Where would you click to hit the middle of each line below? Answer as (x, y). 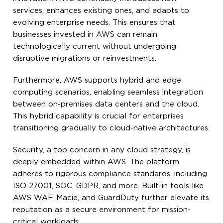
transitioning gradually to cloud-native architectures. (111, 128)
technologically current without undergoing (95, 46)
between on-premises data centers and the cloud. (106, 104)
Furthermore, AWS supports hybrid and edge (97, 80)
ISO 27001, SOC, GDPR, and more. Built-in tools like (109, 186)
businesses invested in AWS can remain (85, 34)
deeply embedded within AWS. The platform (96, 162)
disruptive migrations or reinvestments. (85, 58)
